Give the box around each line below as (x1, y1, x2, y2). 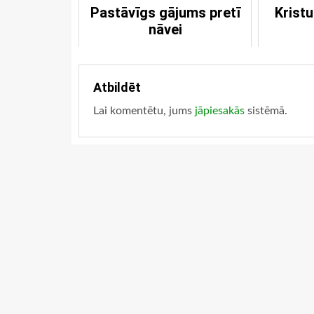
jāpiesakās (195, 105, 245, 116)
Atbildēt (93, 80, 141, 95)
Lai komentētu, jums (93, 105, 195, 116)
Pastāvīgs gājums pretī (90, 4, 240, 21)
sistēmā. (245, 105, 287, 116)
